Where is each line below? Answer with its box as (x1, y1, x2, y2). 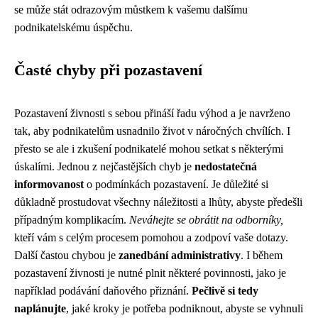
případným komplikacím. (14, 214, 129, 226)
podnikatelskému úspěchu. (14, 21, 133, 33)
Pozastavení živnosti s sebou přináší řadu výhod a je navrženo (14, 107, 290, 119)
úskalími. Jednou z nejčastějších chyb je (14, 160, 194, 172)
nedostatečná (194, 160, 257, 172)
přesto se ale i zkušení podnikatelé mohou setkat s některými (14, 143, 283, 155)
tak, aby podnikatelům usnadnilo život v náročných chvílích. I (14, 125, 290, 137)
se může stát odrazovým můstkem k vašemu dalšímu (14, 4, 248, 16)
